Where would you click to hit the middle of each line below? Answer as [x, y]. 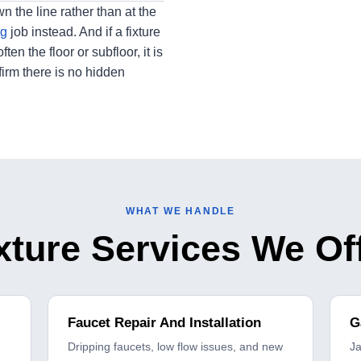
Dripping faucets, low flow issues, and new [175, 347]
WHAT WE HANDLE [180, 212]
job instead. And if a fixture [84, 32]
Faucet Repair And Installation [164, 323]
